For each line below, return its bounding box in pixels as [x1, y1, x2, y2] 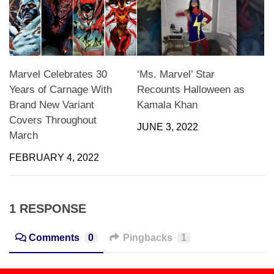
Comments [28, 232, 80, 243]
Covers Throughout [9, 114, 97, 127]
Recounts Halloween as [137, 84, 245, 96]
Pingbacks [122, 232, 172, 243]
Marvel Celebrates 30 [9, 68, 107, 81]
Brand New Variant [9, 99, 94, 111]
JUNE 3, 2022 [137, 122, 198, 133]
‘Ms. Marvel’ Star [137, 68, 215, 81]
